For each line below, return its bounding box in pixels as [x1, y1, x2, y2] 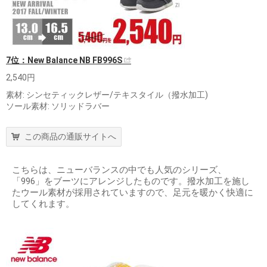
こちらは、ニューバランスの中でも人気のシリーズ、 [12, 164, 226, 175]
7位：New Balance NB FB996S [6, 55, 124, 65]
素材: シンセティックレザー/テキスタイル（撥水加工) [6, 90, 208, 100]
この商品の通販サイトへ [24, 132, 116, 141]
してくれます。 [12, 198, 74, 209]
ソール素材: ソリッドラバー [6, 101, 110, 111]
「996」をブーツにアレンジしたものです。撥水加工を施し [12, 176, 250, 187]
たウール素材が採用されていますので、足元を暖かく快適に [12, 187, 253, 198]
